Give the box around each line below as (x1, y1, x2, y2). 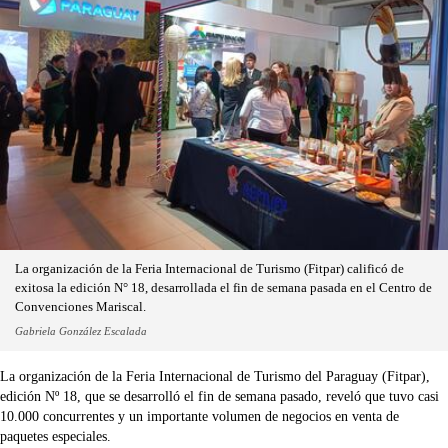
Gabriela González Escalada (15, 325, 147, 337)
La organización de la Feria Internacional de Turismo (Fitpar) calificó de (15, 262, 404, 276)
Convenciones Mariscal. (15, 300, 146, 314)
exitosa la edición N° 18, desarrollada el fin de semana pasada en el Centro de (15, 281, 432, 295)
